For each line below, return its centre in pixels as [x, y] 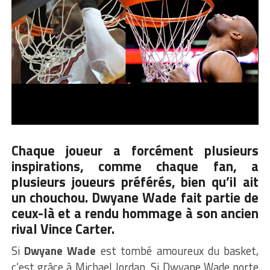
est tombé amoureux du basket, [177, 250]
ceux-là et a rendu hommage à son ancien [135, 213]
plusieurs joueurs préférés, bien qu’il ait [135, 182]
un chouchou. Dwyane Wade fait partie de [135, 197]
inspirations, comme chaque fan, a [135, 166]
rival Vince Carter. [63, 229]
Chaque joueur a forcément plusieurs [135, 150]
